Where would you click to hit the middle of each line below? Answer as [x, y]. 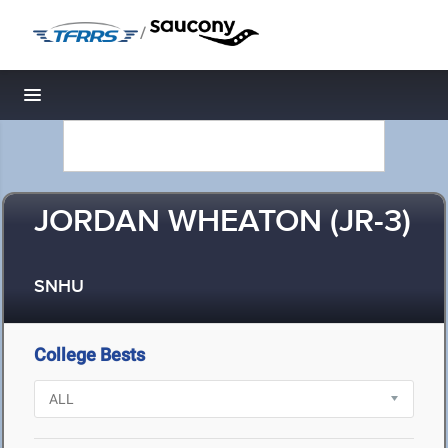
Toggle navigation [100, 100]
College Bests [89, 354]
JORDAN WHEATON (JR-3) [222, 222]
